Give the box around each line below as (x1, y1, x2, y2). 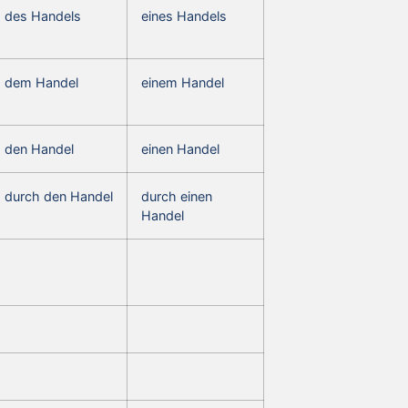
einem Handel (141, 74, 224, 90)
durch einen (141, 188, 212, 204)
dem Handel (5, 74, 78, 90)
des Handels (5, 7, 81, 24)
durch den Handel (5, 188, 113, 204)
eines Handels (141, 7, 227, 24)
